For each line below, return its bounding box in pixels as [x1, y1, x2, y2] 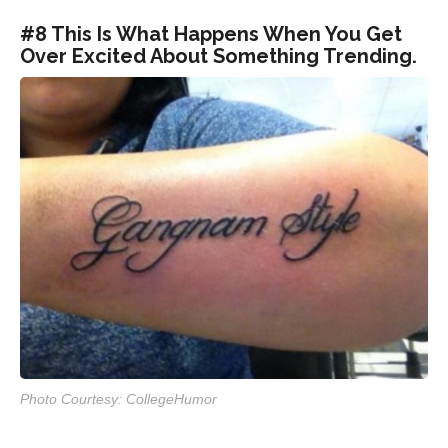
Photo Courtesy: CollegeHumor [20, 390, 217, 407]
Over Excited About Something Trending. [20, 43, 417, 68]
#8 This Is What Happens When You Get [20, 21, 402, 46]
